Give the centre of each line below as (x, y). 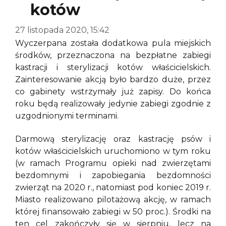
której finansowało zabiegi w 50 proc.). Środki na (113, 211)
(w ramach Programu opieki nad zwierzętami (113, 163)
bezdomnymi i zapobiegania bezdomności (113, 175)
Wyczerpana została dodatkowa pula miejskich (113, 43)
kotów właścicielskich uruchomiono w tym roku (113, 151)
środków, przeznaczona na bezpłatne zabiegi (113, 55)
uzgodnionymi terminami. (67, 116)
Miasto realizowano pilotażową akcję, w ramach (113, 199)
